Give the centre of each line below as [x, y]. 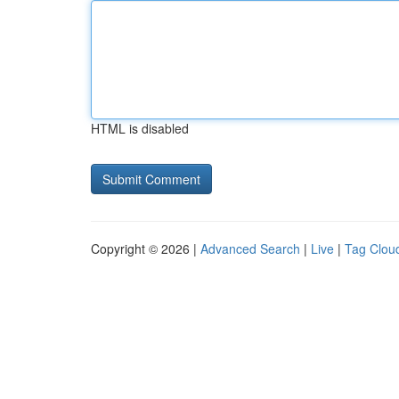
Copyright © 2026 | [146, 248]
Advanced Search [250, 248]
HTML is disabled [140, 128]
